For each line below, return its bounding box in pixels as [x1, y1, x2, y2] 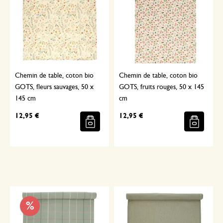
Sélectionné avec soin [81, 163, 152, 171]
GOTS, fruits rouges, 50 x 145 [119, 84, 204, 91]
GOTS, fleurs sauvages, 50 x [15, 84, 94, 91]
